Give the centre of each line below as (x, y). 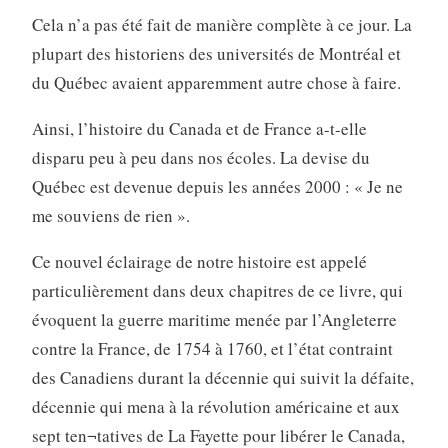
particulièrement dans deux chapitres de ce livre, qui (217, 290)
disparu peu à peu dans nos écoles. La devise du (200, 157)
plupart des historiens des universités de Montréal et (216, 53)
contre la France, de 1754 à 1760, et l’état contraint (212, 348)
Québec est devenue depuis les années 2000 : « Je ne (217, 186)
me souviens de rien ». (110, 215)
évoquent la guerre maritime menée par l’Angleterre (214, 319)
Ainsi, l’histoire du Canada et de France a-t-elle (199, 128)
